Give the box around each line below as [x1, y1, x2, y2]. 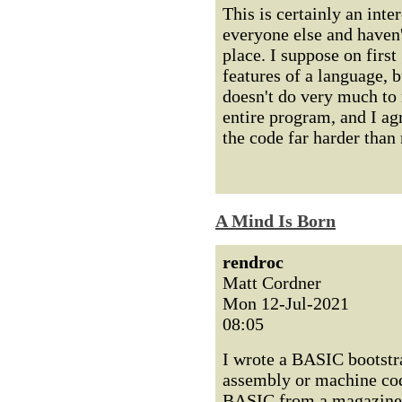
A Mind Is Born [215, 211, 336, 231]
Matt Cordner [223, 273, 321, 293]
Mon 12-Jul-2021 [223, 293, 349, 313]
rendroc [223, 252, 284, 272]
